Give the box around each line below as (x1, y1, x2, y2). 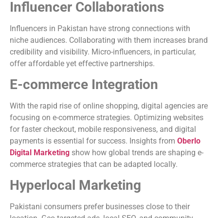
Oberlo (177, 136, 200, 146)
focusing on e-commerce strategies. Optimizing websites (10, 113, 203, 123)
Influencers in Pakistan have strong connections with (10, 23, 190, 33)
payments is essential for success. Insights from (10, 136, 177, 146)
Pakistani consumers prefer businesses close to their (10, 202, 190, 212)
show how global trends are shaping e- (70, 148, 203, 158)
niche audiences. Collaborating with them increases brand (10, 35, 208, 45)
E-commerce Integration (10, 76, 158, 93)
